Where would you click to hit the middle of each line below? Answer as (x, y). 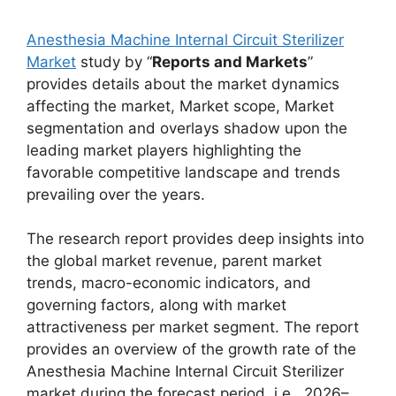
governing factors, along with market (156, 305)
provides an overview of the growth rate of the (191, 349)
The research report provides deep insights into (195, 239)
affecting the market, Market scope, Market (180, 106)
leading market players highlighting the (164, 150)
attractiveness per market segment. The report (193, 327)
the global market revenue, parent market (174, 261)
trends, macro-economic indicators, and (169, 283)
